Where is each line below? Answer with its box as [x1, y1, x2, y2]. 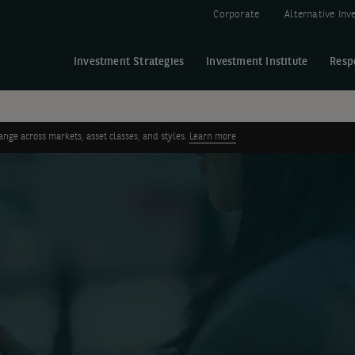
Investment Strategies [73, 56, 185, 67]
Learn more [189, 132, 236, 142]
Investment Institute [206, 56, 308, 67]
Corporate [213, 10, 260, 20]
